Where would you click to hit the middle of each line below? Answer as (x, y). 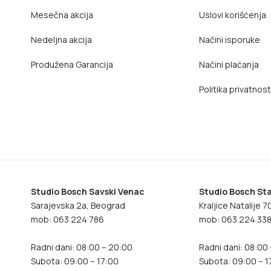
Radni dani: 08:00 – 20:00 (81, 247)
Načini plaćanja (229, 64)
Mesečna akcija (62, 15)
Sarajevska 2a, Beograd (78, 205)
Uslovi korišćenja (233, 15)
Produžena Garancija (72, 64)
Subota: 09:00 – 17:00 (74, 261)
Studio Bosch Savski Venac (87, 191)
